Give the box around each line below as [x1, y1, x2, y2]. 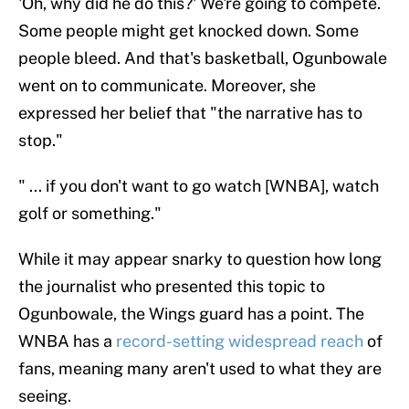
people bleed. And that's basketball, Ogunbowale [18, 48, 387, 68]
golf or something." [18, 204, 162, 224]
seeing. [18, 386, 71, 406]
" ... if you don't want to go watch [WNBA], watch [18, 176, 379, 196]
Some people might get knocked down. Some [18, 21, 359, 41]
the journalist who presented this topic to [18, 277, 325, 297]
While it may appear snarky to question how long [18, 249, 382, 269]
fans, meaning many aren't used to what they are [18, 359, 382, 379]
